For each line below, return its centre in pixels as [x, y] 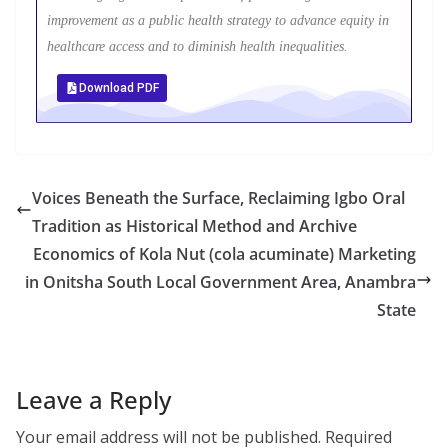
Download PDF [119, 88]
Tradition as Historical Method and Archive [194, 226]
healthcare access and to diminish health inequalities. [197, 46]
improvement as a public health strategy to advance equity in [218, 20]
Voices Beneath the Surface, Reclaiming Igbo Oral [218, 198]
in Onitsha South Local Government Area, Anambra [220, 282]
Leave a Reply [93, 399]
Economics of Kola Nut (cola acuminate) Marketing [224, 254]
